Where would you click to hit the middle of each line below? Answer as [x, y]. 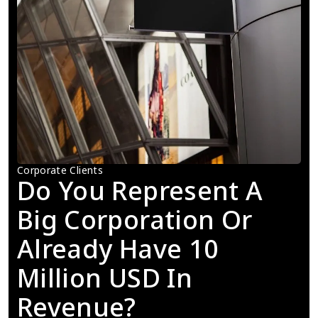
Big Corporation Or [135, 219]
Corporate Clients [60, 170]
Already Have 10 [118, 248]
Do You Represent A [140, 190]
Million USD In [105, 278]
